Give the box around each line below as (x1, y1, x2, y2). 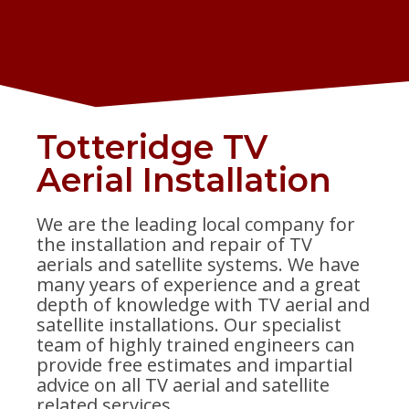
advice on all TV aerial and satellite (37, 372, 330, 398)
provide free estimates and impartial (37, 352, 352, 378)
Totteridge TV (37, 127, 267, 168)
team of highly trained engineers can (37, 332, 355, 358)
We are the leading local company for (37, 212, 355, 237)
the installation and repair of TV (37, 232, 312, 257)
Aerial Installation (37, 160, 331, 201)
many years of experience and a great (37, 272, 361, 298)
